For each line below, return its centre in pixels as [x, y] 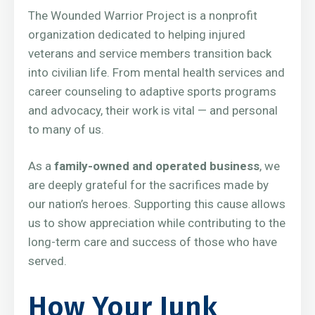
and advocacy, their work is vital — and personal [153, 110]
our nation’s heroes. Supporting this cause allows [157, 204]
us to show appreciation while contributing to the [157, 223]
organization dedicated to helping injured [137, 34]
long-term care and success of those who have [153, 242]
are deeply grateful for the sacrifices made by [148, 185]
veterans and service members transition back [150, 53]
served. [47, 261]
